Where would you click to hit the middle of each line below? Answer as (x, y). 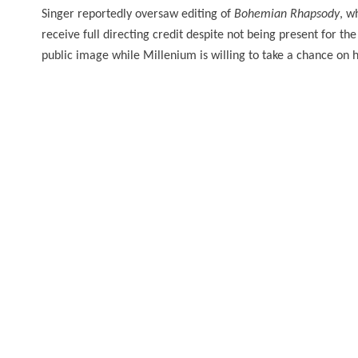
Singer (58, 14)
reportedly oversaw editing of (154, 14)
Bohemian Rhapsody (287, 14)
